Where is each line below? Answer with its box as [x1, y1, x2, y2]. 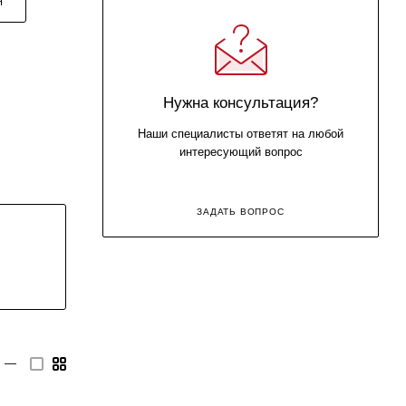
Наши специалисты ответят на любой [138, 126, 343, 140]
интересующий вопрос [179, 144, 303, 159]
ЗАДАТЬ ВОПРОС [197, 206, 285, 217]
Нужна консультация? [163, 92, 318, 111]
